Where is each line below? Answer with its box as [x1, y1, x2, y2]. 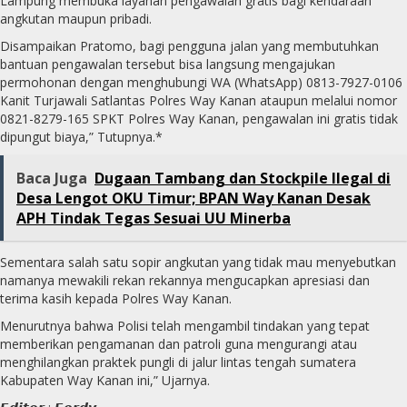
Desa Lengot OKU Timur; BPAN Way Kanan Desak [16, 188, 371, 209]
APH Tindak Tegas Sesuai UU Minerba [16, 208, 291, 229]
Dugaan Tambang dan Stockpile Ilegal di [94, 168, 391, 189]
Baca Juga [16, 168, 87, 189]
